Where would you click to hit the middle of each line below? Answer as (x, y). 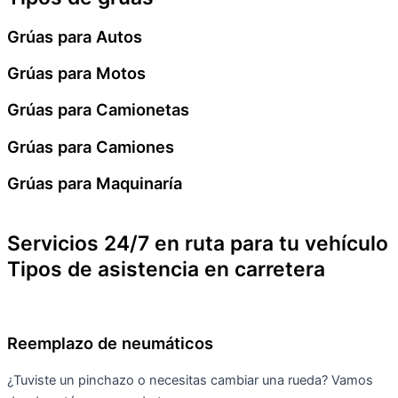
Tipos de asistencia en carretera (166, 269)
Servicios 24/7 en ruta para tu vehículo (198, 243)
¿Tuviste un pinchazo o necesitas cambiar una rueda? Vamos (190, 381)
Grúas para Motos (76, 73)
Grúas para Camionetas (98, 110)
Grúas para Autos (75, 36)
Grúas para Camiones (91, 146)
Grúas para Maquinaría (95, 183)
